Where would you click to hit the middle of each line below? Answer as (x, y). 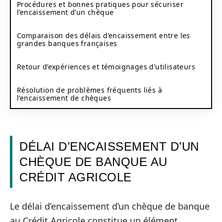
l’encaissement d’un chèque (65, 12)
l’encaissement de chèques (64, 98)
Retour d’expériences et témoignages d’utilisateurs (106, 66)
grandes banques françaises (67, 43)
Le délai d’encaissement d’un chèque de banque (110, 206)
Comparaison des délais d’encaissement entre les (104, 35)
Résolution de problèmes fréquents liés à (89, 90)
